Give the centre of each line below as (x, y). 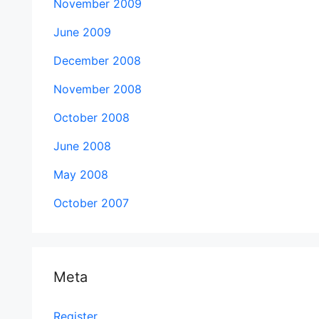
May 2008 (80, 174)
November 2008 (97, 89)
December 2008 (97, 61)
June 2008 (82, 146)
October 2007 (91, 203)
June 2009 (82, 32)
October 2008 (91, 117)
